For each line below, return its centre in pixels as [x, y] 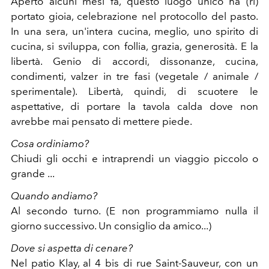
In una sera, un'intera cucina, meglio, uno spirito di [134, 31]
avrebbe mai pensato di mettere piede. [101, 121]
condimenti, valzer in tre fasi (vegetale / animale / [134, 76]
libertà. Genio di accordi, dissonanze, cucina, [134, 61]
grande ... [33, 173]
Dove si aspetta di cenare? [72, 248]
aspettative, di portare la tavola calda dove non [134, 106]
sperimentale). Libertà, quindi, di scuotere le [134, 91]
